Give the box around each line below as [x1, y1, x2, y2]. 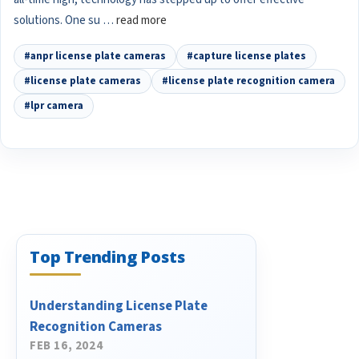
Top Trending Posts [30, 245, 185, 268]
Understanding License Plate [30, 296, 208, 316]
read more [116, 11, 167, 29]
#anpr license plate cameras [24, 48, 166, 63]
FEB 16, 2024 [30, 337, 103, 354]
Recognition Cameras [30, 317, 162, 337]
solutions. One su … [14, 11, 116, 29]
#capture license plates [187, 48, 306, 63]
